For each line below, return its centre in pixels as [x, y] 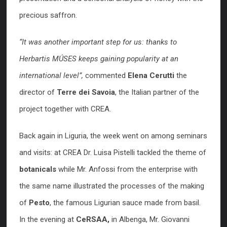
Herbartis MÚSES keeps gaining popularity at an [99, 59]
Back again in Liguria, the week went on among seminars [113, 136]
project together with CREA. [65, 109]
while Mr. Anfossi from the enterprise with [127, 169]
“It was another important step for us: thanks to [98, 42]
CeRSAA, [93, 219]
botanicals [38, 169]
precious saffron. [48, 15]
